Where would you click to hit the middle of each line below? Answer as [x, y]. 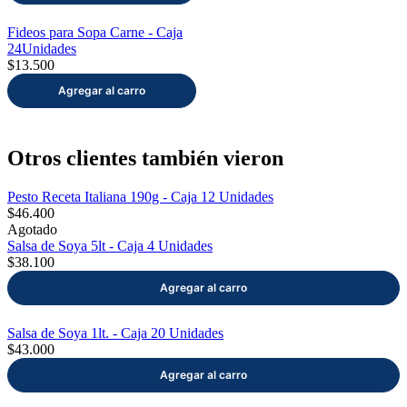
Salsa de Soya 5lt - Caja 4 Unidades [110, 246]
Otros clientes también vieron [145, 159]
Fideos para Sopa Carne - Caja [95, 33]
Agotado [32, 230]
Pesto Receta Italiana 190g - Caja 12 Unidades [140, 197]
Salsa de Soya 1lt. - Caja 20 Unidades [115, 333]
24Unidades [42, 49]
